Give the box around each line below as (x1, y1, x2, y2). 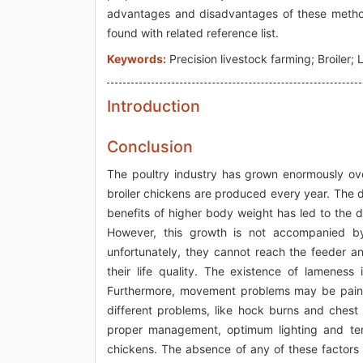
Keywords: (107, 51, 166, 66)
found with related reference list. (107, 25, 279, 40)
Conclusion (107, 136, 193, 156)
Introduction (107, 96, 200, 116)
